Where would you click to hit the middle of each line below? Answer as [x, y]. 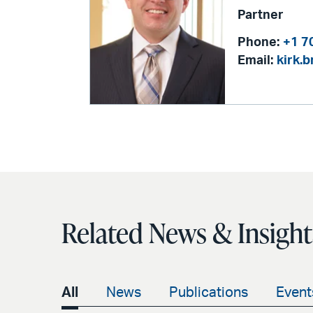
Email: [256, 60]
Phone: [259, 42]
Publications [209, 292]
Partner [261, 15]
